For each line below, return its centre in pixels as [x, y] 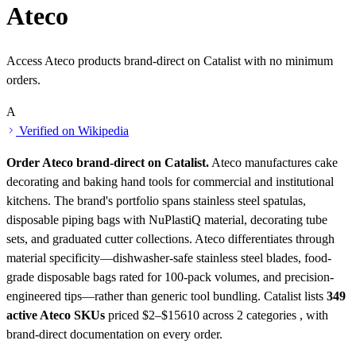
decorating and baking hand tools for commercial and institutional [170, 182]
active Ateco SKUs [56, 315]
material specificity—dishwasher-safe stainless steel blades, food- [169, 258]
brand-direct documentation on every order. [114, 335]
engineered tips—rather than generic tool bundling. [135, 296]
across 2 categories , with [264, 315]
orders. [23, 80]
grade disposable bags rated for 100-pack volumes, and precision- [170, 277]
